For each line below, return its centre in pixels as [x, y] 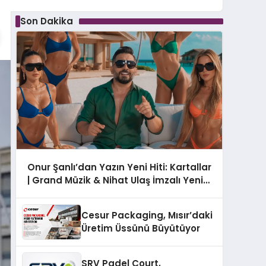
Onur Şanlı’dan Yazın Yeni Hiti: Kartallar [119, 167]
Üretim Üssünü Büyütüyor [141, 229]
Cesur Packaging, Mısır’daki [147, 216]
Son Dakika [46, 21]
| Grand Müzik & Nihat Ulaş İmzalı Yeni [115, 180]
